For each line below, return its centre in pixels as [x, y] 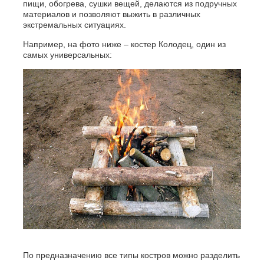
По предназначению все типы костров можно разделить [131, 255]
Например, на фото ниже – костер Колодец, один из [124, 44]
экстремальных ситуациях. [74, 24]
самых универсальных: [67, 55]
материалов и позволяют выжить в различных [111, 14]
